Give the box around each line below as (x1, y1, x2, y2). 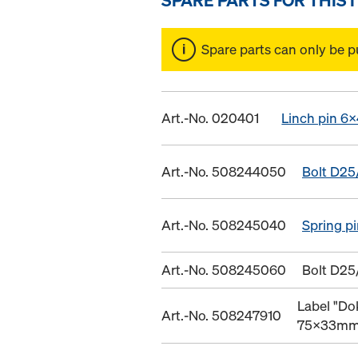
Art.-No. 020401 (161, 108, 259, 127)
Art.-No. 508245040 (161, 215, 286, 234)
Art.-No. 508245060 (161, 260, 286, 279)
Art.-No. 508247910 (161, 305, 281, 324)
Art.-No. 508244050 (161, 161, 286, 181)
